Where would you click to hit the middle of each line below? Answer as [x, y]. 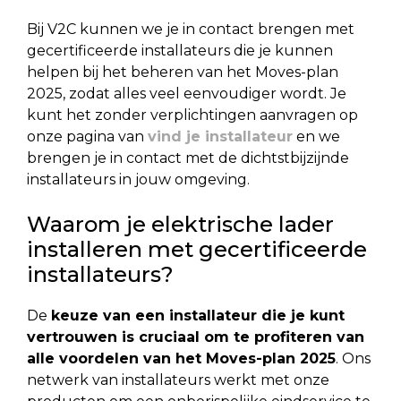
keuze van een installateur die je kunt [198, 315]
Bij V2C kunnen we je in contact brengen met [191, 29]
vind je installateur [220, 136]
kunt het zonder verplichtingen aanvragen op [192, 115]
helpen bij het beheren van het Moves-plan [183, 72]
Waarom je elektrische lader [180, 224]
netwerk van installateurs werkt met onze [178, 380]
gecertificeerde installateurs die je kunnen [180, 50]
